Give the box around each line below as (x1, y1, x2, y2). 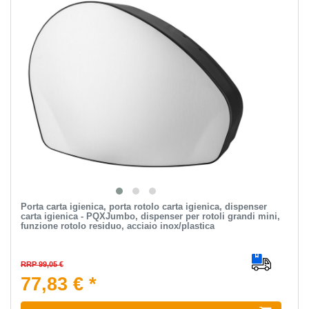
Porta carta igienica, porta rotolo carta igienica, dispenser (20, 201, 267, 212)
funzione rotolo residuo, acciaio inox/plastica (20, 221, 215, 232)
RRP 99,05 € (20, 260, 63, 269)
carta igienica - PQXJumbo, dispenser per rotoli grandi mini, (20, 211, 280, 222)
